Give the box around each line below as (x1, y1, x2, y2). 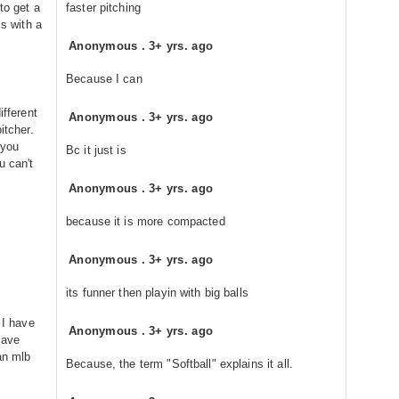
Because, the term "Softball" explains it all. (66, 357, 293, 370)
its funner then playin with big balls (66, 286, 248, 299)
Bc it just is (66, 143, 126, 157)
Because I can (66, 72, 142, 85)
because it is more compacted (66, 215, 225, 228)
